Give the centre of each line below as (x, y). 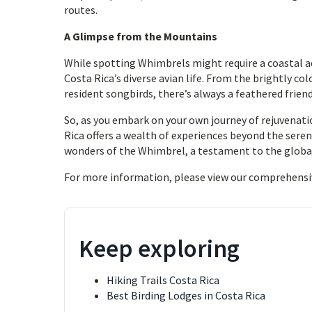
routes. (81, 10)
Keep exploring (159, 249)
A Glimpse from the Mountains (141, 36)
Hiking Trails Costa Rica (163, 280)
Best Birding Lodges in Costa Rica (186, 295)
